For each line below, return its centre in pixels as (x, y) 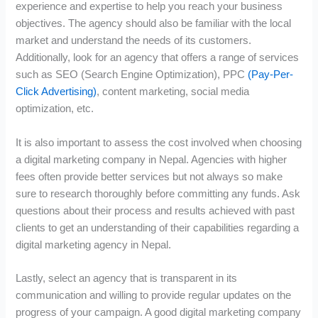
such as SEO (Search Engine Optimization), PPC (132, 75)
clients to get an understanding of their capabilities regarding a (158, 227)
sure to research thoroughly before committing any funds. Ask (158, 193)
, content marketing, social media (173, 92)
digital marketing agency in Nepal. (94, 245)
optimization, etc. (55, 109)
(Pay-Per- (271, 75)
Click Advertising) (56, 92)
